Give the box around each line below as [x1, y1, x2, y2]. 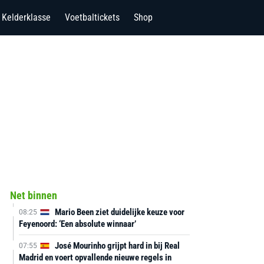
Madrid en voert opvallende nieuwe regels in [18, 252, 171, 263]
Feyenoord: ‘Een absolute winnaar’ [18, 219, 136, 229]
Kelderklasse [2, 12, 51, 23]
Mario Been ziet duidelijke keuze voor [52, 207, 184, 217]
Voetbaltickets [65, 12, 120, 23]
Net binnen [9, 189, 57, 202]
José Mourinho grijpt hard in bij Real [52, 240, 180, 251]
